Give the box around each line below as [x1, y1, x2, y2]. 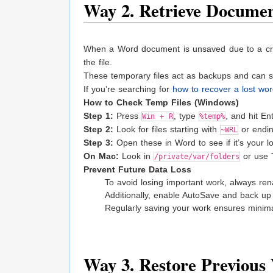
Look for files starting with [113, 124, 220, 135]
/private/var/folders [154, 152, 239, 161]
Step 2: [83, 124, 113, 135]
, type [174, 111, 199, 121]
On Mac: [83, 151, 119, 161]
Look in [119, 151, 154, 161]
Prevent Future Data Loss [83, 165, 191, 175]
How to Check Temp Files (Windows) [83, 97, 239, 108]
